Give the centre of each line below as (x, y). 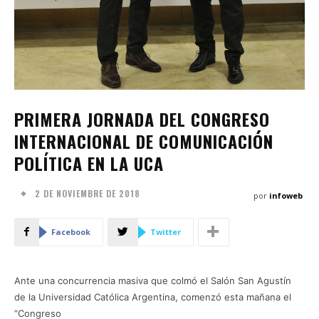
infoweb (286, 195)
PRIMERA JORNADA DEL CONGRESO (142, 119)
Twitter (166, 231)
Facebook (71, 231)
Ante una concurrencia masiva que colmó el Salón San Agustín (153, 280)
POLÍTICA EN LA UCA (89, 163)
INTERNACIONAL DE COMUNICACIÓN (144, 141)
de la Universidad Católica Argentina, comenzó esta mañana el (153, 297)
